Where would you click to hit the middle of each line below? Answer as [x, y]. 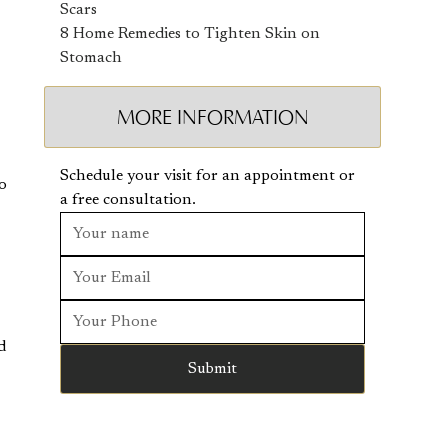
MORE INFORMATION [212, 117]
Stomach [91, 58]
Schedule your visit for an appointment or [208, 176]
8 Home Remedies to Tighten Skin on [190, 34]
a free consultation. [128, 200]
